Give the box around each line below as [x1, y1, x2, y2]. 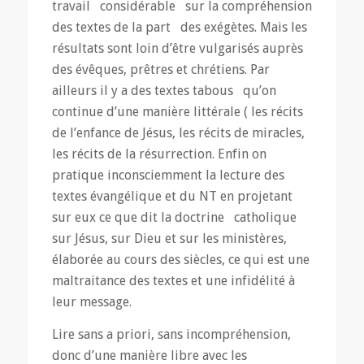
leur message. [51, 294, 132, 310]
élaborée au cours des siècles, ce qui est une [51, 252, 310, 268]
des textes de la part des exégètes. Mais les [51, 19, 307, 36]
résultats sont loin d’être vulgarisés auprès [51, 41, 303, 57]
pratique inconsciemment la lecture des [51, 167, 284, 184]
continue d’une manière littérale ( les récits [51, 104, 303, 120]
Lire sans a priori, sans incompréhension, [51, 327, 291, 342]
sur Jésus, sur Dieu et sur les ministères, [51, 231, 287, 247]
